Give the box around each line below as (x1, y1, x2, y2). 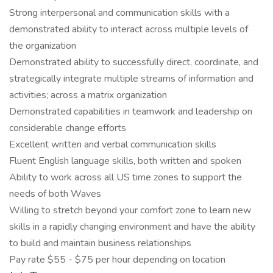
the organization (9, 39, 76, 52)
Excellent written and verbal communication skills (9, 138, 216, 151)
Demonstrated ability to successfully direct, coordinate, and (9, 55, 258, 69)
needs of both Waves (9, 187, 101, 200)
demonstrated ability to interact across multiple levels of (9, 23, 248, 36)
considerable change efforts (9, 121, 126, 135)
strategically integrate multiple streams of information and (9, 72, 253, 85)
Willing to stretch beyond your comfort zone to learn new (9, 204, 251, 217)
